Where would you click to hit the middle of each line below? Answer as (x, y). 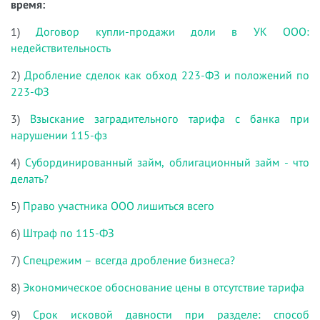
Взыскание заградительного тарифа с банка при (170, 119)
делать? (30, 179)
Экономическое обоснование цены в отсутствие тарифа (164, 287)
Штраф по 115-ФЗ (69, 233)
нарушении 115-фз (59, 135)
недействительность (61, 48)
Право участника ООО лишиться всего (119, 206)
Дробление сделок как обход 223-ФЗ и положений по (166, 75)
